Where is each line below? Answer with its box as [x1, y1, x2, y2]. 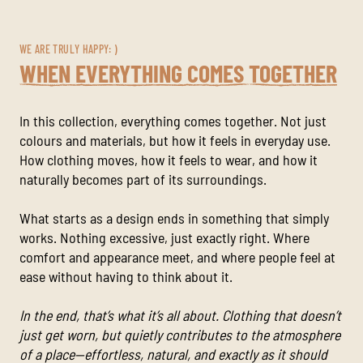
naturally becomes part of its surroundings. [19, 170, 267, 189]
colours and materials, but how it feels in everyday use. [19, 131, 331, 150]
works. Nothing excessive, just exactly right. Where [19, 228, 310, 247]
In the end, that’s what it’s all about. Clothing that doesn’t [19, 306, 341, 325]
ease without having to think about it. [19, 267, 233, 286]
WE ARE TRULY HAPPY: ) [19, 42, 118, 57]
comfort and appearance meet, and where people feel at [19, 248, 335, 267]
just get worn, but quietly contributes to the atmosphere [19, 326, 340, 344]
